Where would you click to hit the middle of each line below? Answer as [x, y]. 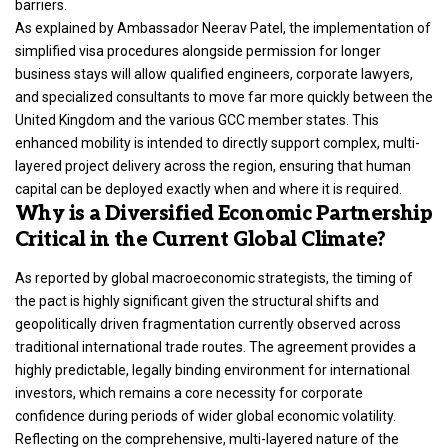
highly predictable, [72, 369]
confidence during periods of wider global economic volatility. [205, 415]
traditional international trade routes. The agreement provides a [215, 346]
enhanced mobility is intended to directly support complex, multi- [217, 143]
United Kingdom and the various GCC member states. [182, 120]
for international [357, 369]
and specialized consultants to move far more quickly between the [224, 97]
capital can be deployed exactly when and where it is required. [208, 189]
